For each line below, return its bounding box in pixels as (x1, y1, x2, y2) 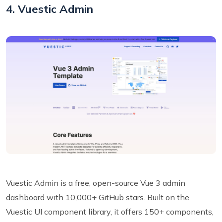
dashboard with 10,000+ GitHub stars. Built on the (6, 192, 189, 203)
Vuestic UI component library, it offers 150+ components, (6, 207, 214, 217)
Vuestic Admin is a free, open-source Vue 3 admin (6, 178, 185, 188)
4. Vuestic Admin (6, 1, 93, 16)
